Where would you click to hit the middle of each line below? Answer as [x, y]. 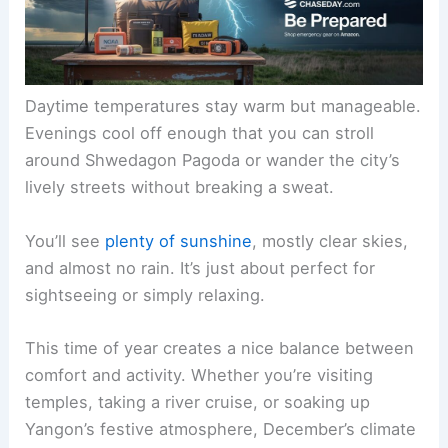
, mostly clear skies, [330, 240]
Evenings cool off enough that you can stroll [200, 133]
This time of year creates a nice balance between [220, 347]
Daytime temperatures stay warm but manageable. [223, 106]
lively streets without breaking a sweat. [180, 187]
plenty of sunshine [179, 240]
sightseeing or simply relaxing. [145, 294]
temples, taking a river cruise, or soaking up [198, 401]
